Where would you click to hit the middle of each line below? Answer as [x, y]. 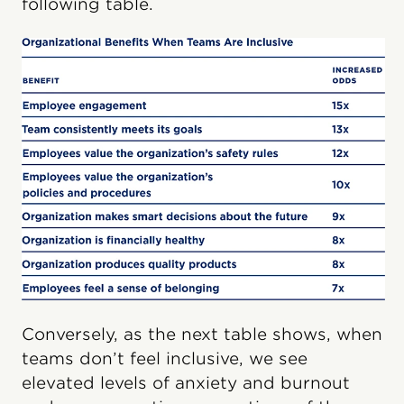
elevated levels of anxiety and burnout [186, 383]
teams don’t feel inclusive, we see [165, 359]
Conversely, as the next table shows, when [202, 335]
